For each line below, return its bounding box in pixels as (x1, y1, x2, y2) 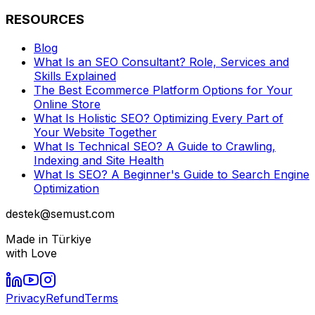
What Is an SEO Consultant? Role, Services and (34, 54, 289, 69)
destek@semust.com (6, 206, 115, 221)
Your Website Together (34, 124, 157, 139)
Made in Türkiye (6, 231, 91, 246)
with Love (6, 245, 57, 260)
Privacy (6, 290, 46, 305)
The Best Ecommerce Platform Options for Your (34, 82, 292, 97)
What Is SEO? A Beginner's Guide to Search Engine (34, 167, 309, 181)
